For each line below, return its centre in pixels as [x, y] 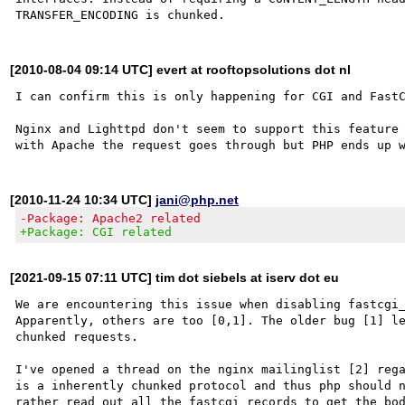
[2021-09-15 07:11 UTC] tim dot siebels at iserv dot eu [175, 277]
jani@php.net [198, 199]
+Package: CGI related [96, 231]
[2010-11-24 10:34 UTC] [83, 199]
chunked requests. [77, 336]
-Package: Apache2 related [111, 218]
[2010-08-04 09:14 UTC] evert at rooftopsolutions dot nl [181, 69]
